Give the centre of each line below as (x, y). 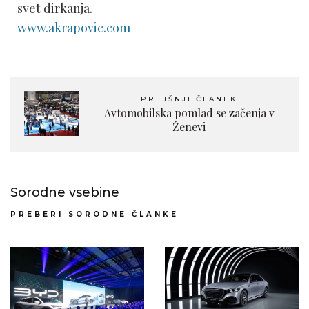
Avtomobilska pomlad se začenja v (189, 113)
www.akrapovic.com (74, 28)
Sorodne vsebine (65, 192)
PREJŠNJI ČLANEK (189, 99)
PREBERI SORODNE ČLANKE (94, 214)
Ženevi (189, 127)
